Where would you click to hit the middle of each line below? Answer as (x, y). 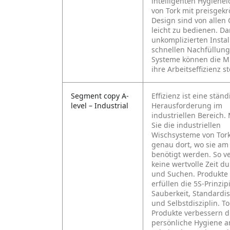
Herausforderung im (187, 106)
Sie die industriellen (186, 125)
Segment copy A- (100, 96)
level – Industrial (100, 106)
